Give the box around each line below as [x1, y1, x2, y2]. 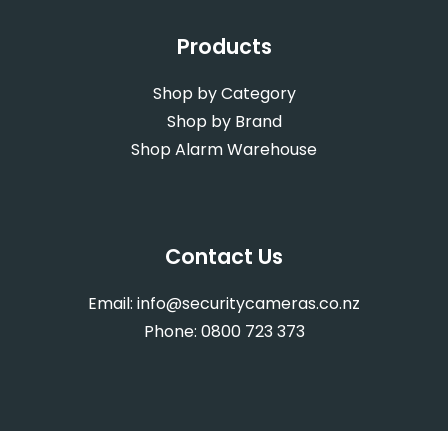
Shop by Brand [166, 109, 282, 133]
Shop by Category [152, 81, 296, 105]
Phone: [143, 319, 201, 343]
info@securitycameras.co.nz [137, 291, 360, 315]
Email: [88, 291, 137, 315]
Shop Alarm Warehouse [131, 137, 317, 161]
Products [176, 31, 272, 61]
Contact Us [165, 241, 283, 271]
